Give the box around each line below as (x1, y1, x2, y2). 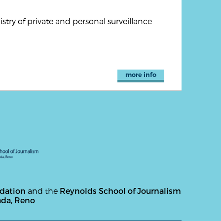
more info (125, 71, 156, 79)
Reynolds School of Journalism (60, 185, 181, 195)
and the (26, 185, 60, 195)
